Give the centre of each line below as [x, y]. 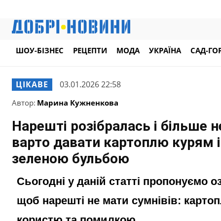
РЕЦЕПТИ [90, 51]
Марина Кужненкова [78, 102]
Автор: [24, 102]
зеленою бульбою [71, 158]
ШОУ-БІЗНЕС [40, 51]
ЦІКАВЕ [32, 84]
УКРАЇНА [165, 51]
